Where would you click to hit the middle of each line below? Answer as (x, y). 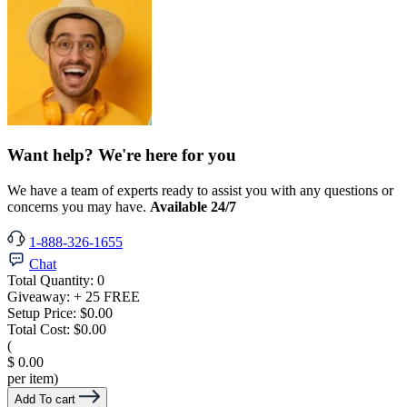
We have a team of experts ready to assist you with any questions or (200, 190)
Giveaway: (40, 296)
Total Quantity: (52, 280)
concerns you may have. (79, 206)
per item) (33, 378)
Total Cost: (40, 329)
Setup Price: (44, 313)
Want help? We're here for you (122, 155)
